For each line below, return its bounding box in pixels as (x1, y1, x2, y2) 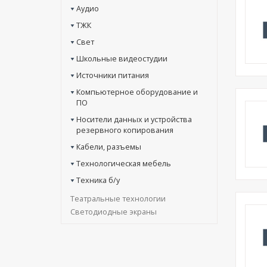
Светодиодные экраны (70, 206, 157, 217)
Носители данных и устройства (76, 114, 192, 125)
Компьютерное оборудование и (76, 86, 198, 97)
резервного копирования (76, 125, 173, 135)
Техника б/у (76, 175, 120, 185)
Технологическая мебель (76, 158, 171, 169)
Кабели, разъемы (76, 141, 141, 152)
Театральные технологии (70, 193, 166, 204)
